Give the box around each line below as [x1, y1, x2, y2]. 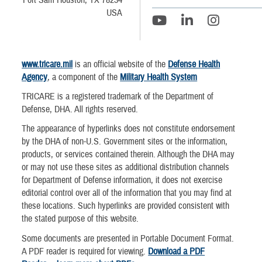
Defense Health [168, 58, 220, 70]
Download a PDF [148, 245, 205, 257]
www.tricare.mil [22, 58, 73, 70]
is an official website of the [73, 58, 168, 70]
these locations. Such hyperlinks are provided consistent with [22, 200, 230, 212]
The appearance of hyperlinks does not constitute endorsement [22, 123, 236, 135]
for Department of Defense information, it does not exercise [22, 174, 223, 187]
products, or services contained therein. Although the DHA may [22, 149, 235, 161]
